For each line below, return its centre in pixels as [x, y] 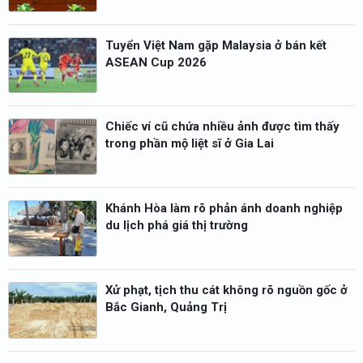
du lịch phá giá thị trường [177, 226]
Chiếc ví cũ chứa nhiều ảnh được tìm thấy [222, 127]
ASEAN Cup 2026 [156, 62]
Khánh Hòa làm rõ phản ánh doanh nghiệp [224, 209]
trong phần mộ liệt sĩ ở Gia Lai [190, 144]
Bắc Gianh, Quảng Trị [166, 307]
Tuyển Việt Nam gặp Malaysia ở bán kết [216, 45]
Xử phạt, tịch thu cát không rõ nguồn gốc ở [226, 290]
